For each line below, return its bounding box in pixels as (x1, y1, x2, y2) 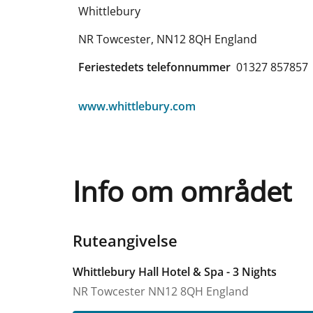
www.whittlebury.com (78, 98, 196, 114)
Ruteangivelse (73, 229, 177, 251)
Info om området (73, 171, 291, 210)
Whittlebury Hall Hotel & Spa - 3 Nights (73, 263, 277, 279)
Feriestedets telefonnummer (78, 59, 231, 75)
